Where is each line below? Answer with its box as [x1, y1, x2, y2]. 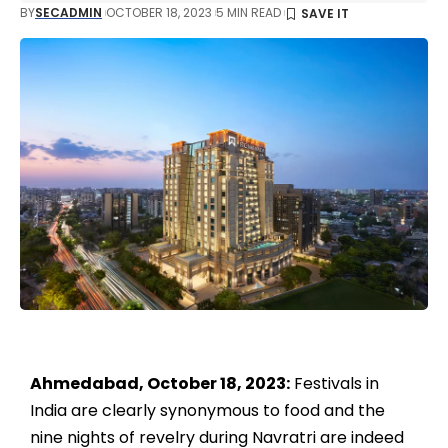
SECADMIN [35, 4, 102, 21]
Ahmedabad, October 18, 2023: [30, 371, 290, 395]
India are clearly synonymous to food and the [30, 398, 385, 422]
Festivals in [290, 371, 379, 395]
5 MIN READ [216, 4, 281, 21]
